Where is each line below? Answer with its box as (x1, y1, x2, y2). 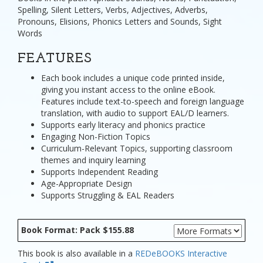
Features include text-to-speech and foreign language (41, 95, 244, 107)
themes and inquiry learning (41, 154, 146, 166)
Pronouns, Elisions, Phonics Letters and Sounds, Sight (18, 15, 222, 27)
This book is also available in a (18, 248, 135, 259)
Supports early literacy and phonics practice (41, 119, 205, 130)
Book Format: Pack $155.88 (21, 224, 134, 236)
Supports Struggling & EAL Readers (41, 189, 174, 201)
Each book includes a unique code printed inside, (41, 72, 225, 83)
